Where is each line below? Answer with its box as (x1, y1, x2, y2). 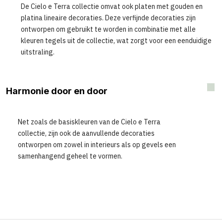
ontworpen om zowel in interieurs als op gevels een (18, 140, 176, 149)
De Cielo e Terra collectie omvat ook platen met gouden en (21, 1, 203, 11)
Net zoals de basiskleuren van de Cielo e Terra (18, 117, 161, 126)
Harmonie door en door (6, 85, 108, 96)
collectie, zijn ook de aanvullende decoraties (18, 128, 155, 138)
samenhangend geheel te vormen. (18, 151, 122, 161)
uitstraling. (21, 47, 55, 56)
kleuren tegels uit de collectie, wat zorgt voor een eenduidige (21, 36, 212, 45)
